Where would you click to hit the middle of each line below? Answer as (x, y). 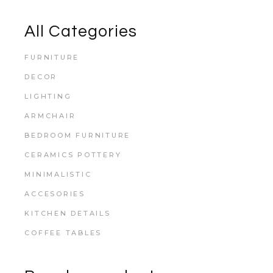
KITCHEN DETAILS (68, 214)
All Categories (81, 32)
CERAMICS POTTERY (73, 155)
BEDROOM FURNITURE (78, 136)
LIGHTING (48, 97)
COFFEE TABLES (63, 233)
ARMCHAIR (50, 116)
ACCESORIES (55, 194)
